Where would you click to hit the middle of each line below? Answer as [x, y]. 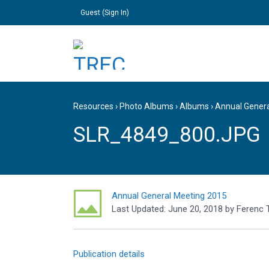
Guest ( [92, 13]
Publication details [109, 254]
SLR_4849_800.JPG [167, 134]
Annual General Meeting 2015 [169, 196]
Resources [93, 107]
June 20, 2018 [195, 209]
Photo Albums [147, 107]
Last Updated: [139, 209]
